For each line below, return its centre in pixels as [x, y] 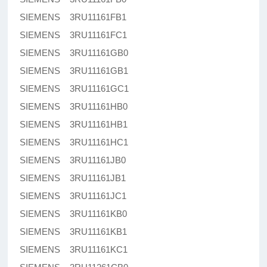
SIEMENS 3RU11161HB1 [74, 125]
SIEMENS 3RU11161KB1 [74, 232]
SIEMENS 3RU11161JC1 [73, 196]
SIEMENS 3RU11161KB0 [74, 214]
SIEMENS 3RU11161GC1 [74, 89]
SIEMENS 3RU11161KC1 [74, 250]
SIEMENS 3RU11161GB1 [74, 71]
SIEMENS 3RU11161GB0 [74, 53]
